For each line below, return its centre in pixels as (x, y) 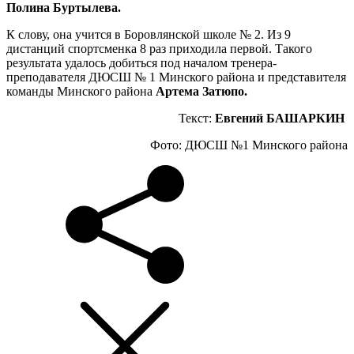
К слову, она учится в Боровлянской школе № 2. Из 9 (149, 34)
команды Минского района (81, 91)
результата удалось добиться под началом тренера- (141, 62)
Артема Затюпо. (201, 91)
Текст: (197, 118)
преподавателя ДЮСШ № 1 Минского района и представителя (176, 77)
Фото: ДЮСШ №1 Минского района (249, 145)
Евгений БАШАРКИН (281, 118)
